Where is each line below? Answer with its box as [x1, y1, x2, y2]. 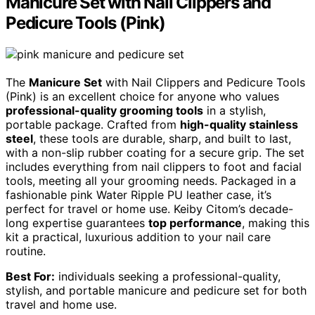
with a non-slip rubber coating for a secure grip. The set [6, 145, 304, 160]
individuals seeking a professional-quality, [55, 269, 281, 283]
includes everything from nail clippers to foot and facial [6, 159, 302, 174]
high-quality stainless [180, 117, 298, 131]
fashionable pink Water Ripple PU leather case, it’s [6, 187, 271, 202]
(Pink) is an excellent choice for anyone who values [6, 89, 279, 103]
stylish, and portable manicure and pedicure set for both [6, 283, 307, 297]
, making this [242, 215, 309, 230]
